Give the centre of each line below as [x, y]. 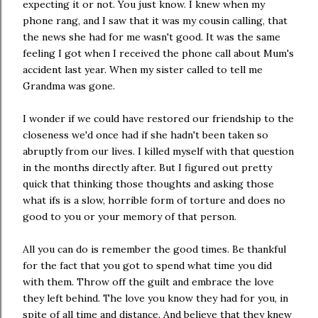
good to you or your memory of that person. [130, 216]
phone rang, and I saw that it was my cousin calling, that [155, 20]
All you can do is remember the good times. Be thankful [154, 249]
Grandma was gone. [69, 86]
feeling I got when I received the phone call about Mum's [158, 53]
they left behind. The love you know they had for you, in [155, 298]
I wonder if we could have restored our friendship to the [158, 118]
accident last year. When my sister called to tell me [143, 69]
